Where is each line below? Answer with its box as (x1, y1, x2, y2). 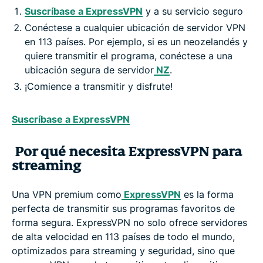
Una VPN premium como (12, 188, 122, 200)
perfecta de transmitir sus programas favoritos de (12, 202, 235, 214)
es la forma (181, 188, 234, 200)
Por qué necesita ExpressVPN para (15, 143, 242, 160)
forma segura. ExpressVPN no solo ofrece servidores (12, 216, 247, 228)
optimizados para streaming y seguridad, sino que (12, 244, 235, 257)
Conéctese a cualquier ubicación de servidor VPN (25, 21, 245, 33)
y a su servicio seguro (143, 5, 243, 17)
